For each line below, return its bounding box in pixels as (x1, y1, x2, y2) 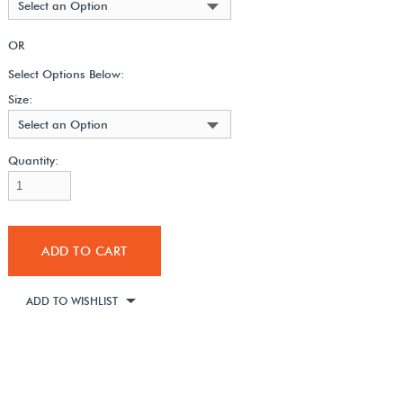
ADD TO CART (41, 243, 128, 258)
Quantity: (7, 152, 58, 167)
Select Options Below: (7, 66, 124, 81)
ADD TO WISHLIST (25, 293, 118, 308)
